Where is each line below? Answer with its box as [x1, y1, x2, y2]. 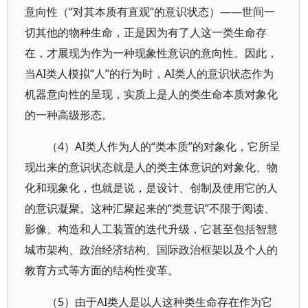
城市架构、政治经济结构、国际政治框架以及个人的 [25, 242, 278, 257]
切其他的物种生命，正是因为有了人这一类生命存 [25, 25, 267, 40]
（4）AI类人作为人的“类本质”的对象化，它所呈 [47, 139, 280, 154]
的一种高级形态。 [25, 107, 113, 122]
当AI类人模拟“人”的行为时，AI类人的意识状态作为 [25, 66, 274, 81]
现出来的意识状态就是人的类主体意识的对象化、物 [25, 159, 278, 175]
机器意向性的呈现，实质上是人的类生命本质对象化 [25, 87, 278, 102]
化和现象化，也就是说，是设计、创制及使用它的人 [25, 180, 278, 195]
